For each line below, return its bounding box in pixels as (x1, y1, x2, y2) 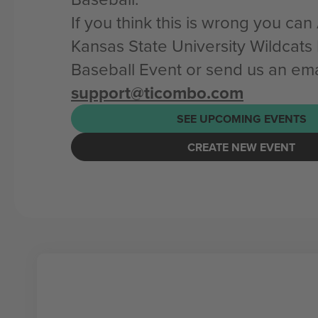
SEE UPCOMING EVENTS (176, 110, 307, 127)
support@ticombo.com (71, 80, 243, 105)
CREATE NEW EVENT (187, 138, 295, 155)
